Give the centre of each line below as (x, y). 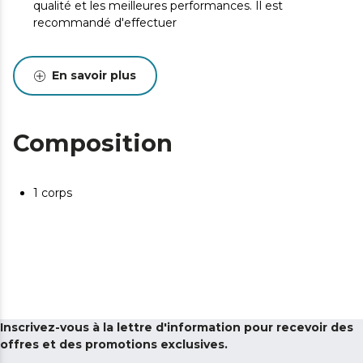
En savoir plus (94, 75)
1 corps (53, 193)
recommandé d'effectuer (105, 23)
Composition (93, 143)
